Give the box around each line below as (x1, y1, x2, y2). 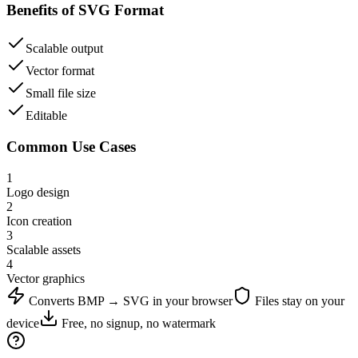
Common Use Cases (6, 138, 136, 156)
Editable (26, 109, 67, 123)
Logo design (6, 185, 70, 199)
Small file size (26, 86, 96, 101)
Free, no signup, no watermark (58, 316, 216, 330)
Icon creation (6, 213, 72, 228)
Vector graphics (6, 271, 85, 285)
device (6, 316, 39, 330)
